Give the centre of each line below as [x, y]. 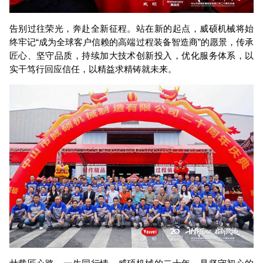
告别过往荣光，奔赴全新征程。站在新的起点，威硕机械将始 [131, 28]
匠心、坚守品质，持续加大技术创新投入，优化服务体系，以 [131, 55]
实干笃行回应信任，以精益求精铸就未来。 [93, 69]
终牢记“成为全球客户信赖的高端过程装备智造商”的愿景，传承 [131, 42]
